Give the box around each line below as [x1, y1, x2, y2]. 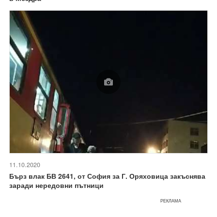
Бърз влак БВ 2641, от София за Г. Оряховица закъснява [9, 170, 205, 181]
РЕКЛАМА [160, 197, 181, 204]
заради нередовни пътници [9, 180, 104, 190]
